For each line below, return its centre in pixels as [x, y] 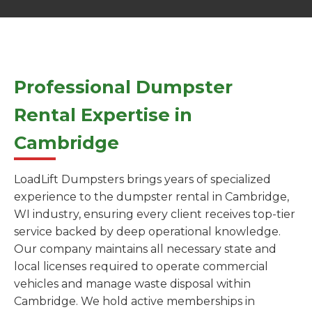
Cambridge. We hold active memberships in [134, 302]
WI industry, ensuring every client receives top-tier [155, 214]
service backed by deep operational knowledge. [147, 232]
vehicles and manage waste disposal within [132, 284]
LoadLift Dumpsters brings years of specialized [142, 180]
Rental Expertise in [103, 115]
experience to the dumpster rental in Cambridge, [151, 197]
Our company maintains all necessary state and [145, 249]
